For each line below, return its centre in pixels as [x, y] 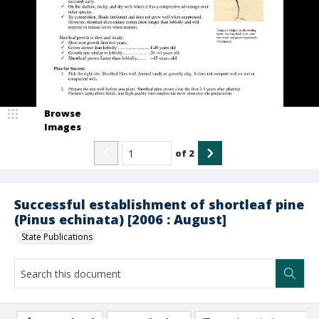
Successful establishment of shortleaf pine [159, 204]
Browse [63, 113]
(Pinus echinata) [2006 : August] [120, 219]
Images [63, 127]
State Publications [57, 237]
